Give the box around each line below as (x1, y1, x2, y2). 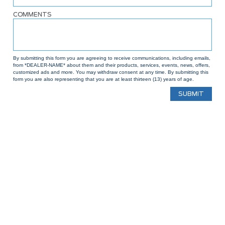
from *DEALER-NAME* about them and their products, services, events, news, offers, (13, 62, 210, 68)
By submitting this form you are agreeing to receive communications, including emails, (13, 55, 210, 61)
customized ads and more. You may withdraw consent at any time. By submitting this (13, 69, 208, 75)
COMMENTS (13, 12, 52, 18)
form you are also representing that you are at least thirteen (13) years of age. (13, 76, 194, 82)
